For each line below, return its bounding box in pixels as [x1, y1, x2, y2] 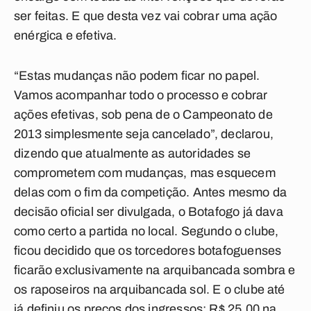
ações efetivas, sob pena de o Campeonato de [14, 108, 273, 121]
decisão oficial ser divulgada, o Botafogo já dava [14, 205, 283, 219]
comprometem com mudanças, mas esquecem [14, 166, 276, 180]
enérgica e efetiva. [14, 28, 117, 42]
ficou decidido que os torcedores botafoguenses [14, 244, 282, 258]
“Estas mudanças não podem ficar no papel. [14, 69, 260, 83]
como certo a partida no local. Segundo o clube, [14, 224, 279, 238]
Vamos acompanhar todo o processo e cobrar [14, 88, 268, 102]
